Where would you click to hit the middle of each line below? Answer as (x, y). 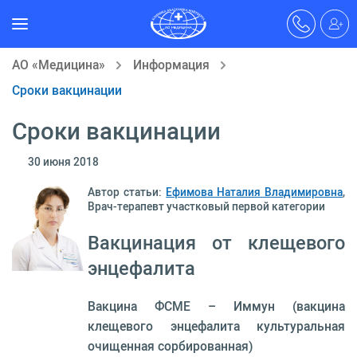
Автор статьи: (127, 192)
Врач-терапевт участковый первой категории (207, 206)
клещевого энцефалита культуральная (216, 326)
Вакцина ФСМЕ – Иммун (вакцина (216, 306)
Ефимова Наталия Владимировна (255, 192)
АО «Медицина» (59, 65)
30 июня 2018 (63, 162)
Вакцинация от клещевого (216, 242)
